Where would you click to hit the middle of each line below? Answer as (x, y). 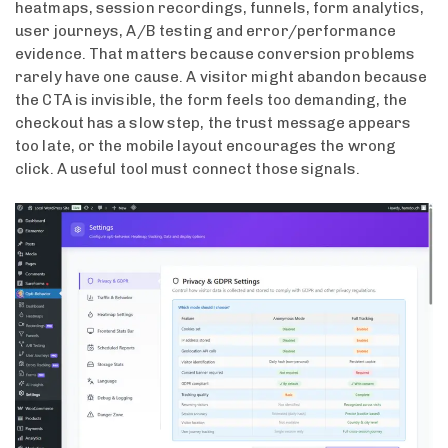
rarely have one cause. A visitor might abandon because (221, 76)
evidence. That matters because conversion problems (215, 53)
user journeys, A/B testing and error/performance (205, 30)
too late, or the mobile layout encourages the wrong (206, 145)
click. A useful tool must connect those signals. (187, 168)
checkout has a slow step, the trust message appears (213, 122)
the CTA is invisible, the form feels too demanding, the (211, 99)
